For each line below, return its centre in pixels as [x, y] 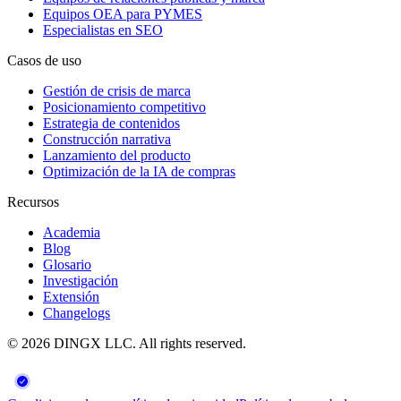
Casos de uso [44, 60]
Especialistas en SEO [103, 30]
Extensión [71, 296]
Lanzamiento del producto [117, 155]
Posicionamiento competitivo [124, 107]
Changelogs [77, 312]
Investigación [81, 280]
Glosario [67, 264]
